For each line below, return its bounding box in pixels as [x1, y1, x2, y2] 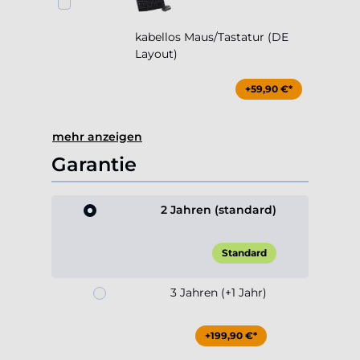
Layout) [135, 47, 178, 62]
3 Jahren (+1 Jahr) [170, 285, 267, 301]
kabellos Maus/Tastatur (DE [135, 30, 288, 45]
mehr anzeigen [52, 129, 142, 145]
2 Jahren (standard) [161, 202, 276, 218]
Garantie [51, 153, 137, 177]
